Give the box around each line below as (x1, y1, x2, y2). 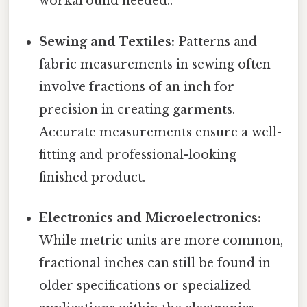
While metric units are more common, (39, 232, 284, 248)
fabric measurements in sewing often (39, 56, 271, 72)
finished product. (39, 169, 146, 185)
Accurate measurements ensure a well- (39, 124, 282, 140)
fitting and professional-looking (39, 147, 237, 162)
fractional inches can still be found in (39, 255, 271, 271)
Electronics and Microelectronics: (39, 210, 262, 225)
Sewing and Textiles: (39, 34, 175, 49)
